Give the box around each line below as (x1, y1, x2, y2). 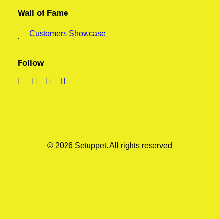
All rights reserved (109, 141, 172, 150)
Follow (18, 58, 44, 67)
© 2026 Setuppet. (47, 141, 109, 150)
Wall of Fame (18, 8, 68, 18)
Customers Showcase (29, 29, 106, 38)
